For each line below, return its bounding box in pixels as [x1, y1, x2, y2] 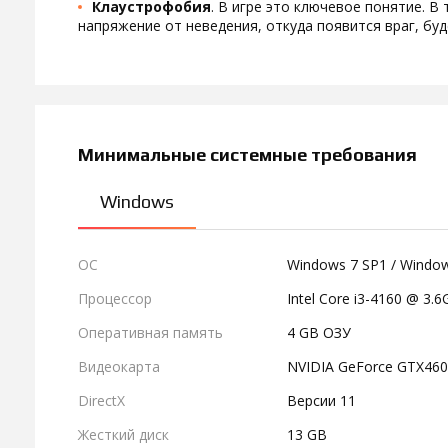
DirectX [78, 391, 125, 410]
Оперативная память [78, 323, 223, 342]
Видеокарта [78, 357, 160, 376]
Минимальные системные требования [78, 144, 417, 165]
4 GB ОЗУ [287, 323, 352, 342]
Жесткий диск [78, 425, 169, 444]
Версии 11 [287, 391, 357, 410]
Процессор [78, 289, 152, 308]
